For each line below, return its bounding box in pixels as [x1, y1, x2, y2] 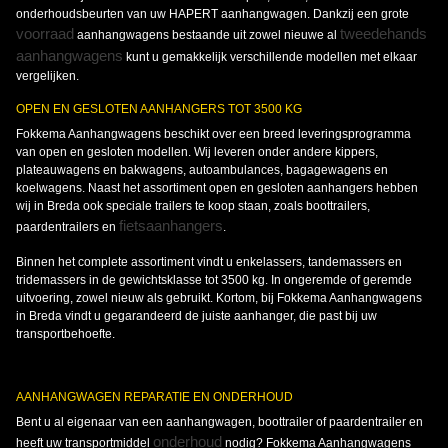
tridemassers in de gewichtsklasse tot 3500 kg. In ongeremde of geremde [16, 273, 412, 288]
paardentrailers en [16, 220, 119, 235]
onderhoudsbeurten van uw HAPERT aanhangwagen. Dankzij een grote [16, 7, 409, 22]
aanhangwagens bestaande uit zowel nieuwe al [74, 28, 340, 43]
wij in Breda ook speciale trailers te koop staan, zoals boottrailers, [16, 199, 370, 214]
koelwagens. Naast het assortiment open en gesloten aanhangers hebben [16, 181, 418, 196]
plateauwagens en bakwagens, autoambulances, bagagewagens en [16, 163, 388, 178]
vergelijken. [16, 69, 82, 84]
